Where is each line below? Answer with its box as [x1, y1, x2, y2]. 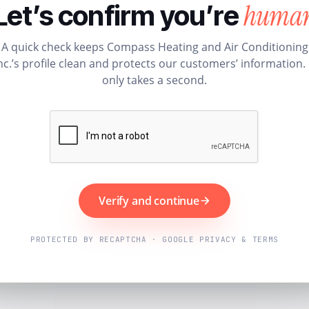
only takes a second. [102, 72, 207, 88]
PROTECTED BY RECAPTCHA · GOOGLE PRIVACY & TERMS [30, 234, 279, 244]
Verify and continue [99, 192, 199, 208]
